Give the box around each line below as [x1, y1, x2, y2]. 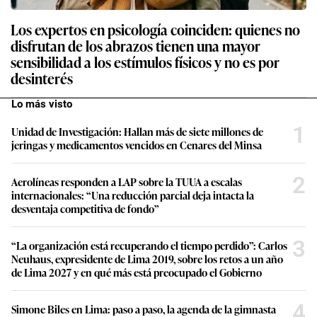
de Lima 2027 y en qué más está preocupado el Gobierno [11, 264, 262, 279]
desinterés [11, 67, 73, 88]
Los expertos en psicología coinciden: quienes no [11, 18, 300, 40]
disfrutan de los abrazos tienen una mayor [11, 34, 260, 56]
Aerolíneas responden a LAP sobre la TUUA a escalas [11, 173, 242, 189]
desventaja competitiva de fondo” [11, 200, 159, 216]
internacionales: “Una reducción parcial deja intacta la [11, 187, 254, 202]
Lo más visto [11, 97, 72, 110]
